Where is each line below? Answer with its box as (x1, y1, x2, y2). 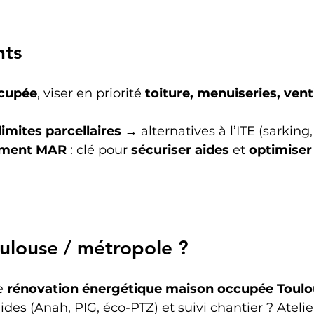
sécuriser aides (131, 142, 229, 158)
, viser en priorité (37, 85, 145, 101)
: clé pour (67, 142, 131, 158)
